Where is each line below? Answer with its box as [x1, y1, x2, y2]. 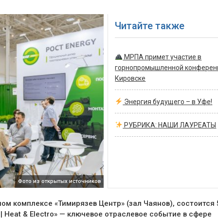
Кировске [115, 74, 146, 82]
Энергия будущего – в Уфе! [123, 97, 213, 106]
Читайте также [115, 19, 185, 32]
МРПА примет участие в [123, 53, 202, 61]
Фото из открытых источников [18, 178, 101, 184]
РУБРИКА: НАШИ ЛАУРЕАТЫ [123, 121, 217, 129]
